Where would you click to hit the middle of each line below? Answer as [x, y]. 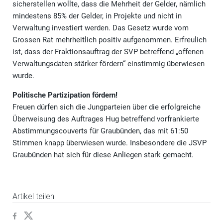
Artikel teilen [33, 196]
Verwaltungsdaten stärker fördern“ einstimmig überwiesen [109, 63]
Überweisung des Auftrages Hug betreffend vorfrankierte [106, 119]
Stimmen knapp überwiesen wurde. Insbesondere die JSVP [110, 143]
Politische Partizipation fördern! [65, 95]
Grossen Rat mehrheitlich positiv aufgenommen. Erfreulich [110, 40]
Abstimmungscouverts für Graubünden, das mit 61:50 [100, 131]
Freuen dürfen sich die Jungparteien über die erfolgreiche [107, 107]
